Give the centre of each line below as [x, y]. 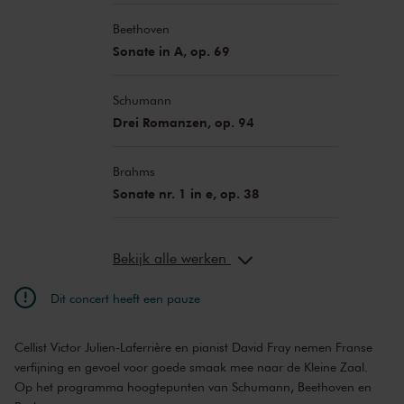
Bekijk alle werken [171, 258]
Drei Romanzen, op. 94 [183, 123]
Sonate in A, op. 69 [171, 51]
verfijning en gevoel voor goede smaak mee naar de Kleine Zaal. [191, 367]
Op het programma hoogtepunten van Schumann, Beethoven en [193, 387]
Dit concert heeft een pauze [125, 298]
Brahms [133, 171]
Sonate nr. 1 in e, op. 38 [186, 194]
